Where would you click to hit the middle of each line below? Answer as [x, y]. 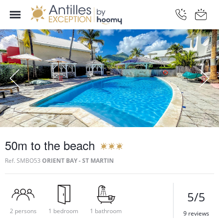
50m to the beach [50, 145]
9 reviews [196, 213]
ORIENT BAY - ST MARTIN [78, 160]
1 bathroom [106, 211]
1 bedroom [63, 211]
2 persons [23, 211]
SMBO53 [29, 160]
